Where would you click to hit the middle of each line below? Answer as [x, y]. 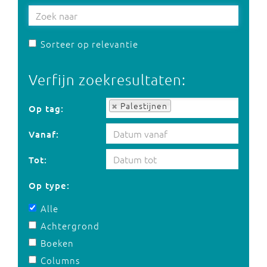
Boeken [57, 243]
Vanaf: [44, 134]
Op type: [49, 185]
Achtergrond [70, 226]
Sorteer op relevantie [89, 44]
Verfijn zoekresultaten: [107, 79]
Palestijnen [144, 105]
